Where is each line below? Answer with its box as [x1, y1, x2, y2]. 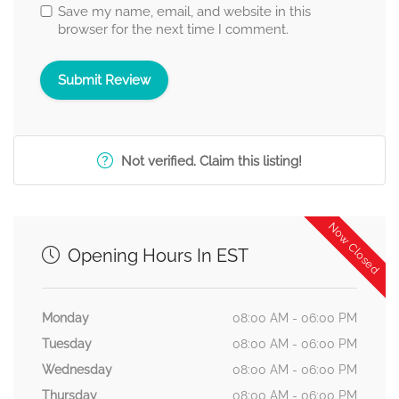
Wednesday [42, 362, 112, 378]
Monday [42, 311, 89, 326]
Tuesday [42, 337, 92, 352]
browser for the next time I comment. [58, 21, 289, 38]
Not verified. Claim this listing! [121, 153, 302, 170]
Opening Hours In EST [63, 245, 248, 267]
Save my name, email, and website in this [58, 4, 311, 20]
